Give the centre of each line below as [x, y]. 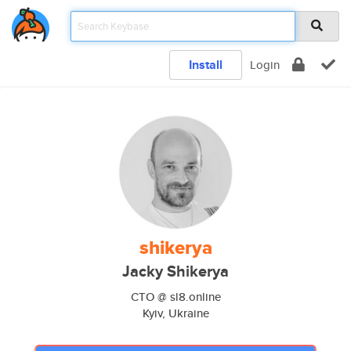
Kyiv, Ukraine [175, 313]
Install [206, 65]
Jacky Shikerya [175, 271]
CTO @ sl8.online [175, 297]
